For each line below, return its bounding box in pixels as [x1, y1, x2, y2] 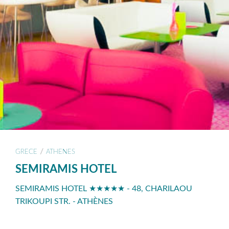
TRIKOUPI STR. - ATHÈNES [15, 197, 113, 206]
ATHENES [46, 149, 75, 155]
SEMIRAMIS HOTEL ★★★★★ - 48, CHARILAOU [15, 185, 192, 193]
